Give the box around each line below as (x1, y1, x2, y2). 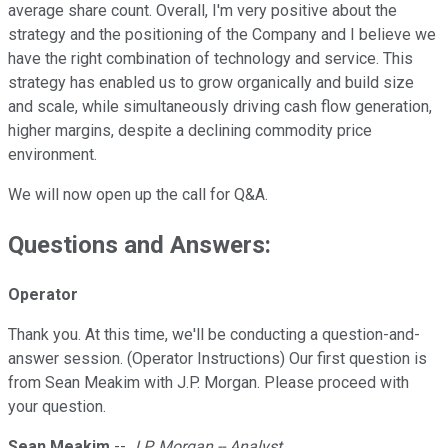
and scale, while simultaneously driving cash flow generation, (8, 97, 432, 117)
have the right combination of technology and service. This (8, 49, 413, 69)
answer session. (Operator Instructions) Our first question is (8, 349, 427, 369)
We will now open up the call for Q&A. (8, 185, 268, 205)
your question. (8, 397, 106, 417)
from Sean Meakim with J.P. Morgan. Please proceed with (8, 373, 409, 393)
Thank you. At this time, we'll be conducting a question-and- (8, 325, 420, 345)
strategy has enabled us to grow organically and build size (8, 73, 414, 93)
